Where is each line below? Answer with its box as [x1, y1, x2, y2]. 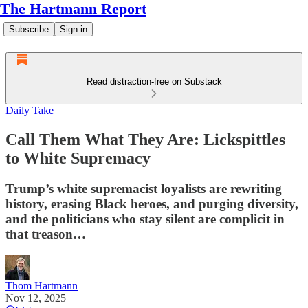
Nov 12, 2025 [5, 291, 66, 304]
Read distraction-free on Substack [86, 76, 222, 87]
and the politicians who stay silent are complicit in [5, 211, 285, 226]
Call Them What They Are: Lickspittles [5, 130, 285, 148]
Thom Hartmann [5, 279, 78, 291]
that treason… [5, 226, 86, 241]
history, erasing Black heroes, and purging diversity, [5, 196, 298, 211]
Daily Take [5, 104, 54, 116]
